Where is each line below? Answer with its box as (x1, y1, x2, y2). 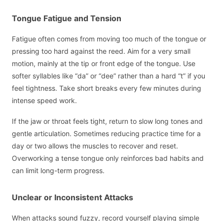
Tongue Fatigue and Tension (12, 13, 121, 23)
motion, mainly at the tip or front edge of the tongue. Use (12, 59, 195, 68)
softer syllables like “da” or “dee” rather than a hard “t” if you (12, 71, 205, 80)
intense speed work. (12, 96, 77, 105)
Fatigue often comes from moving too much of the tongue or (12, 34, 206, 43)
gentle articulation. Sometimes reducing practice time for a (12, 129, 201, 138)
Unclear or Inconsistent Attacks (12, 192, 133, 203)
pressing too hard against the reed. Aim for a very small (12, 46, 190, 55)
